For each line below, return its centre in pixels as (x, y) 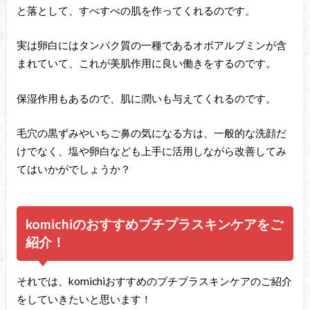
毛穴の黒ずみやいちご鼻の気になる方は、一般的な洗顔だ (151, 133)
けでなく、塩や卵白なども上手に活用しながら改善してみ (151, 151)
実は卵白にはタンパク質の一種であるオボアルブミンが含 (151, 45)
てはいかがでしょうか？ (73, 169)
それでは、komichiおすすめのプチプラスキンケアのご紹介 (154, 281)
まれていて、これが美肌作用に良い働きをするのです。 (146, 63)
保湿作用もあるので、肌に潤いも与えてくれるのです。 (146, 98)
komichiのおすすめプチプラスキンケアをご (155, 224)
